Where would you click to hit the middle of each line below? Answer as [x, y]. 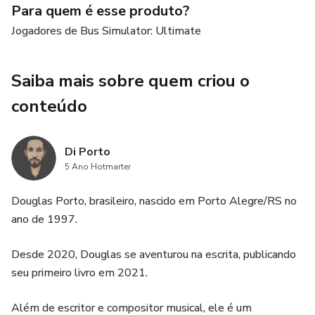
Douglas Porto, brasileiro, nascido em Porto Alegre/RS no [154, 201]
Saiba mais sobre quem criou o [130, 81]
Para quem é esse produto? [101, 11]
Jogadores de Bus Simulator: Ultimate [106, 31]
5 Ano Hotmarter [98, 167]
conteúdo [49, 106]
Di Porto [88, 152]
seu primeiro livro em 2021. [79, 273]
